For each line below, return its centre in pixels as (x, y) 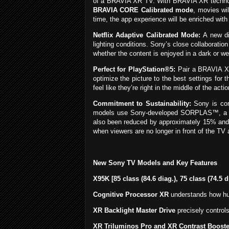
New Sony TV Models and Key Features (155, 163)
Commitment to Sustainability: (142, 104)
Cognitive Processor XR (131, 195)
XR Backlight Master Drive (134, 211)
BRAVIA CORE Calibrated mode (143, 10)
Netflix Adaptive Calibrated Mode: (147, 35)
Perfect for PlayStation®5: (134, 70)
